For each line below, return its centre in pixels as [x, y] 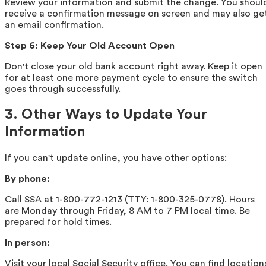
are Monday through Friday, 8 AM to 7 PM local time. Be [127, 211]
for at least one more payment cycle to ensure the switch [131, 77]
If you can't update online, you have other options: [116, 158]
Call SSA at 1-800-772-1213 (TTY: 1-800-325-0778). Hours [130, 200]
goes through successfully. [63, 89]
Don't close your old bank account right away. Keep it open [134, 66]
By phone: [27, 179]
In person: [27, 243]
